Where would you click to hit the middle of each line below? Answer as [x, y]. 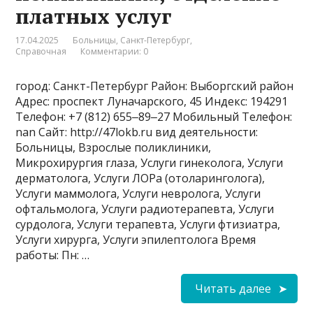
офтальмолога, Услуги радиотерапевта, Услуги [145, 209]
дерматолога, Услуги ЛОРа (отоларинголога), [140, 179]
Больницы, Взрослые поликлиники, [114, 148]
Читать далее [233, 289]
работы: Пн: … [53, 255]
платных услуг [94, 16]
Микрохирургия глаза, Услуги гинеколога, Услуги [150, 163]
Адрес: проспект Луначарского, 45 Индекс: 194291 [152, 102]
